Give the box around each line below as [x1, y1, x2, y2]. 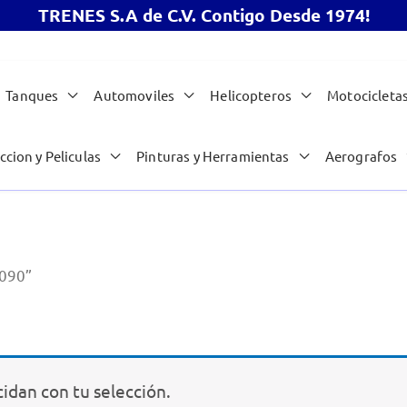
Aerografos [324, 147, 398, 165]
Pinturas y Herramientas [136, 147, 290, 165]
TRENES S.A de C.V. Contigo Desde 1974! [37, 4, 370, 26]
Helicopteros [210, 86, 293, 104]
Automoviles [94, 86, 175, 104]
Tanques [5, 86, 59, 104]
